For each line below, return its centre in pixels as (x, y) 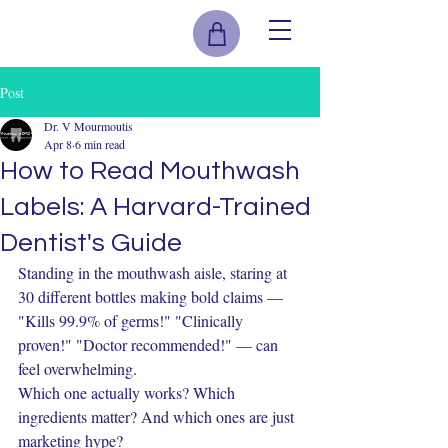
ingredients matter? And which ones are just (158, 416)
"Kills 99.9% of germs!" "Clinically (132, 320)
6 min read (100, 144)
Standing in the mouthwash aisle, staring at (154, 272)
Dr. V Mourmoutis (88, 126)
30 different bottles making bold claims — (152, 296)
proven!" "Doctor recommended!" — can (150, 344)
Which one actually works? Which (128, 392)
